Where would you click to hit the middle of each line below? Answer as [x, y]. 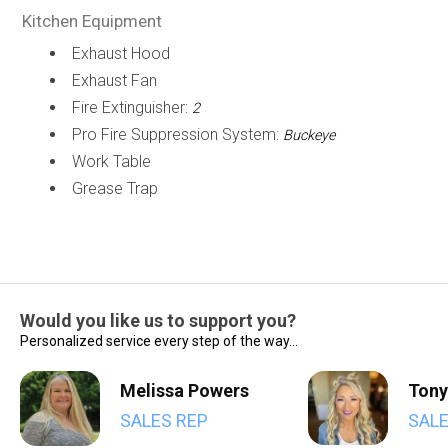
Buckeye [308, 135]
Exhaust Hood [120, 53]
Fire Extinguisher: [131, 107]
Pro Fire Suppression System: [177, 134]
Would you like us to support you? [158, 320]
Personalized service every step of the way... [159, 341]
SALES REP [164, 420]
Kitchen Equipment [91, 21]
